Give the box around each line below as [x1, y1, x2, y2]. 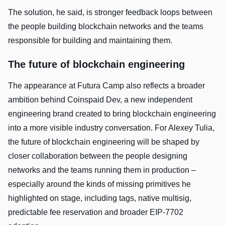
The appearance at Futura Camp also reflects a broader [8, 81, 205, 90]
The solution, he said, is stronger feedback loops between [8, 8, 212, 17]
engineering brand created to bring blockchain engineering [8, 109, 216, 118]
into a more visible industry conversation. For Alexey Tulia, [8, 123, 214, 132]
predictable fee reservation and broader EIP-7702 [8, 207, 183, 216]
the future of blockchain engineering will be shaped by [8, 137, 199, 146]
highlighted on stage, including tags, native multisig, [8, 193, 191, 202]
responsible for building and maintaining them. [8, 36, 174, 45]
